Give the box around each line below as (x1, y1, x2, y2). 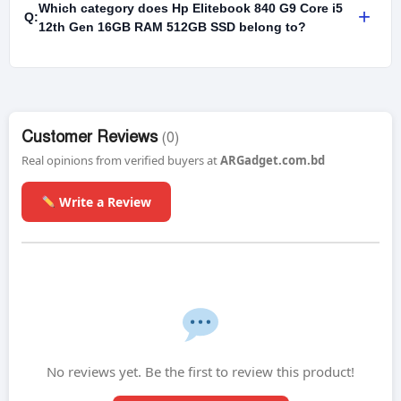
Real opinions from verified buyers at (21, 151, 220, 168)
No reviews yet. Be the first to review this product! (47, 362, 354, 380)
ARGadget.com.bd (220, 151, 325, 168)
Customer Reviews (21, 126, 162, 147)
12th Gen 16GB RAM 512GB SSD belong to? (38, 19, 306, 34)
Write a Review (55, 192, 151, 210)
